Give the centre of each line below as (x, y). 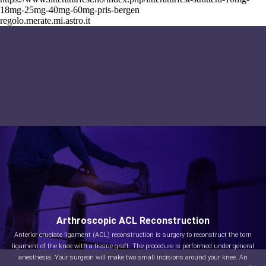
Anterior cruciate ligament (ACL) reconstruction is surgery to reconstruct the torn (133, 235)
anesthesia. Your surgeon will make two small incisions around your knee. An (133, 257)
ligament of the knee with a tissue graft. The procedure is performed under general (133, 246)
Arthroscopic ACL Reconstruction (133, 221)
